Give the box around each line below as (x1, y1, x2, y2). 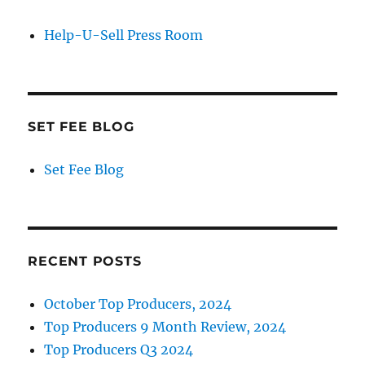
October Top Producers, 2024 (44, 296, 232, 313)
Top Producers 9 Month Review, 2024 (44, 319, 287, 336)
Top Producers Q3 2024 (44, 341, 194, 358)
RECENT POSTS (28, 253, 142, 270)
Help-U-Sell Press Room (44, 27, 204, 44)
